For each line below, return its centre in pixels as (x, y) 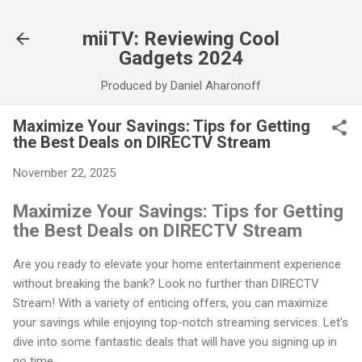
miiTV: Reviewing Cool (181, 39)
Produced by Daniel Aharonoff (181, 86)
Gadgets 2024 (181, 58)
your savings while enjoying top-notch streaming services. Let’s (181, 323)
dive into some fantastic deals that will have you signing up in (175, 342)
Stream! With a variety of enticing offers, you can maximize (170, 303)
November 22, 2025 (64, 173)
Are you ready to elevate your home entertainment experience (177, 265)
